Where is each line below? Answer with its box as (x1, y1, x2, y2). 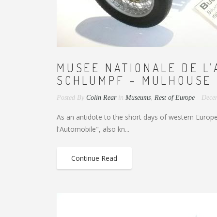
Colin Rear (86, 94, 116, 101)
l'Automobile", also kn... (57, 124, 129, 134)
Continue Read (71, 154, 117, 163)
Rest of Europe (155, 94, 195, 101)
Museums (125, 94, 151, 101)
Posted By (57, 94, 84, 101)
